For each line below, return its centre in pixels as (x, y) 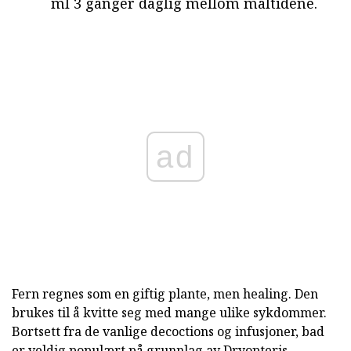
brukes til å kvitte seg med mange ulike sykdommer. (169, 312)
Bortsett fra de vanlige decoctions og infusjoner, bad (168, 331)
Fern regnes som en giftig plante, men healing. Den (165, 293)
